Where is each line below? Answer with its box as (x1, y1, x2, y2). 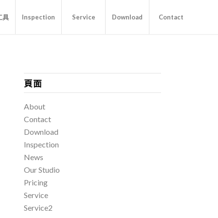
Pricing (23, 178, 48, 187)
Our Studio (23, 165, 60, 174)
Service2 (23, 203, 53, 212)
